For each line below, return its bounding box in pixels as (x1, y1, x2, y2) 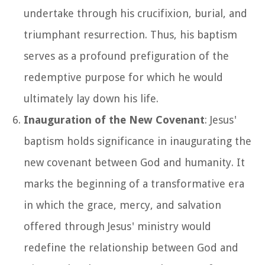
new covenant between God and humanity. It (24, 156, 245, 169)
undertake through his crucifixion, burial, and (24, 7, 247, 20)
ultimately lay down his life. (24, 92, 159, 105)
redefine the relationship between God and (24, 241, 238, 254)
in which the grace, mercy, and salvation (24, 198, 221, 211)
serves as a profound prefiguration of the (24, 49, 229, 62)
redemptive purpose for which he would (24, 70, 223, 83)
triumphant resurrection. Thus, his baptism (24, 28, 237, 41)
